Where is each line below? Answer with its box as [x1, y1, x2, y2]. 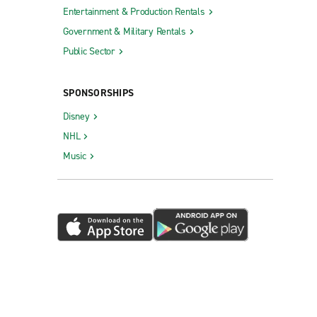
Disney [63, 110, 90, 124]
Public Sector [63, 45, 115, 59]
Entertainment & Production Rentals [63, 5, 205, 19]
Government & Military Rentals [63, 25, 186, 39]
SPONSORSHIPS [63, 86, 134, 100]
